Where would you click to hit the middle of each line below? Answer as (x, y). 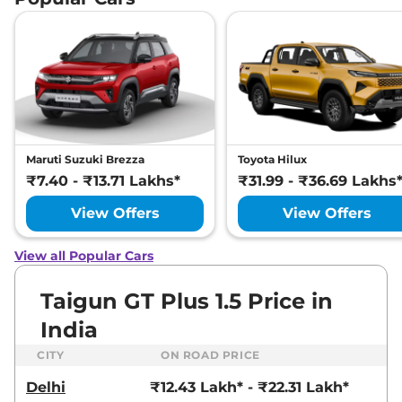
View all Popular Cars (84, 255)
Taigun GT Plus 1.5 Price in (187, 301)
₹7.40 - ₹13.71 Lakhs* (103, 180)
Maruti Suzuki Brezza (85, 159)
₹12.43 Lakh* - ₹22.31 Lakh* (249, 387)
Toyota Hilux (272, 159)
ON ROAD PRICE (210, 354)
